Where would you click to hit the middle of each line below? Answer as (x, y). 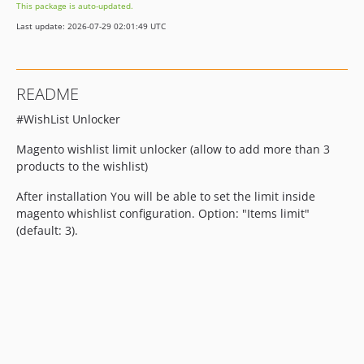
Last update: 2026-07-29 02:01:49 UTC (91, 26)
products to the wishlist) (82, 166)
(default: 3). (47, 230)
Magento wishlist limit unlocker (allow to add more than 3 (173, 149)
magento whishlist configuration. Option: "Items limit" (163, 213)
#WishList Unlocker (68, 119)
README (48, 94)
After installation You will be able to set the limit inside (166, 196)
